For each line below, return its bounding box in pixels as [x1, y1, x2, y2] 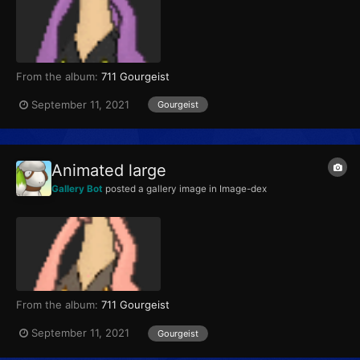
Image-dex [219, 183, 267, 195]
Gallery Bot [51, 183, 103, 195]
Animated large [51, 161, 166, 181]
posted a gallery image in [103, 183, 219, 195]
